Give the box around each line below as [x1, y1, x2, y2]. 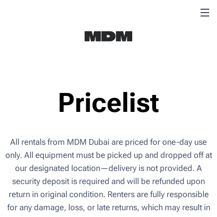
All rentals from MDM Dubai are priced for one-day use [10, 137, 207, 147]
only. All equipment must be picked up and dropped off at [5, 150, 212, 160]
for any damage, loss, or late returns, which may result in [7, 202, 210, 212]
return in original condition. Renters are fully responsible [8, 189, 209, 199]
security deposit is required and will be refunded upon [12, 176, 205, 186]
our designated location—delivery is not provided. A [15, 163, 202, 173]
